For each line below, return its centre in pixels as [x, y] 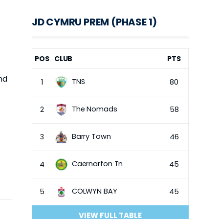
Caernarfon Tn [97, 164]
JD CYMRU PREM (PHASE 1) [94, 22]
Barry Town [91, 137]
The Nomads [94, 109]
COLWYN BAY [94, 191]
